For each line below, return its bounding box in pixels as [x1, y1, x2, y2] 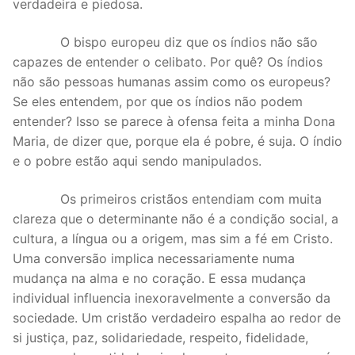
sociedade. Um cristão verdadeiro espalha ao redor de [13, 309, 341, 326]
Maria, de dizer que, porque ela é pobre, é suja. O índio [13, 132, 342, 149]
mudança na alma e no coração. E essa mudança [13, 269, 306, 286]
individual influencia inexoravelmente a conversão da [13, 289, 330, 306]
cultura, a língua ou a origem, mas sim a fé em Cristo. [13, 230, 333, 246]
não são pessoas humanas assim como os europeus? [13, 73, 330, 90]
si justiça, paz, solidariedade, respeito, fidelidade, [13, 329, 308, 345]
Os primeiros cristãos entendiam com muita [13, 190, 322, 207]
